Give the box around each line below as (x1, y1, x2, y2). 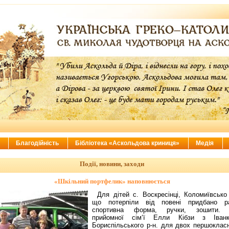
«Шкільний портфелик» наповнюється (54, 177, 170, 186)
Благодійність (15, 140, 60, 147)
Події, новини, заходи (80, 160, 144, 168)
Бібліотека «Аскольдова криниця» (75, 140, 181, 147)
